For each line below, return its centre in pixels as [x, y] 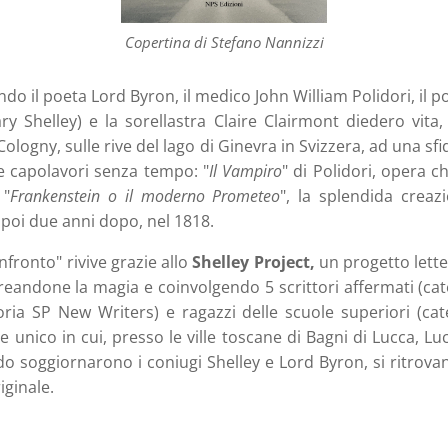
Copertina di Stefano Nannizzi [224, 42]
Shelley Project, [253, 262]
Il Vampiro [245, 171]
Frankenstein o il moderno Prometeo [145, 196]
